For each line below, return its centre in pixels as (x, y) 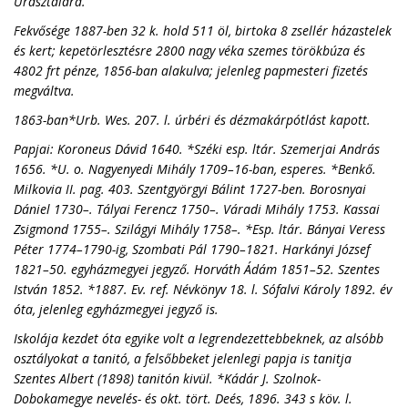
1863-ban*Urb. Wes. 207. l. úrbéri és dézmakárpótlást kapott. (192, 120)
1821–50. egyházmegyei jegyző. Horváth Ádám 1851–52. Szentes (197, 269)
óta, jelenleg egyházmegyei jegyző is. (116, 309)
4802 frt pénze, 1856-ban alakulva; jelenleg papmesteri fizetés (191, 71)
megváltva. (44, 91)
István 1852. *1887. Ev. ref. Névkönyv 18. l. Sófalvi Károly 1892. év (203, 289)
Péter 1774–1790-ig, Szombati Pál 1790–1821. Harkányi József (192, 249)
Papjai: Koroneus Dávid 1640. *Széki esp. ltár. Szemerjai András (197, 149)
